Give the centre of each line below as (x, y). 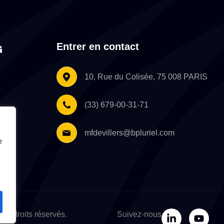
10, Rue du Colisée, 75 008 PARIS (146, 76)
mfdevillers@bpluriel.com (129, 132)
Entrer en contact (97, 47)
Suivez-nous (139, 214)
